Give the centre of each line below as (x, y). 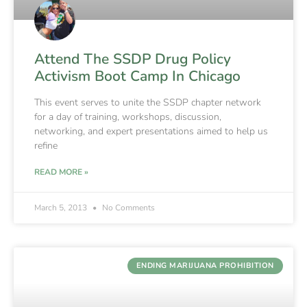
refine (46, 145)
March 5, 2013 (62, 207)
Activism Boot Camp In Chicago (137, 76)
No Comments (127, 207)
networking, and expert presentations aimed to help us (151, 131)
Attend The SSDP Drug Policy (133, 59)
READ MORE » (61, 172)
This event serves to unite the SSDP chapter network (148, 102)
